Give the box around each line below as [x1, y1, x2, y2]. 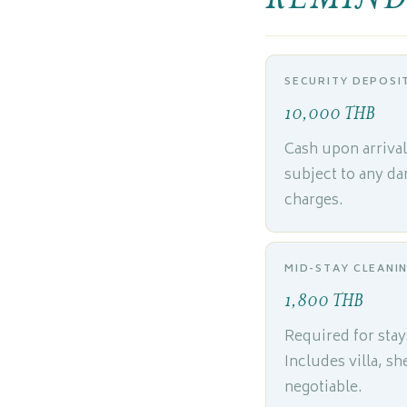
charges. [284, 188, 343, 213]
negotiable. [284, 375, 362, 401]
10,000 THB [284, 103, 375, 124]
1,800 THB [284, 290, 363, 312]
